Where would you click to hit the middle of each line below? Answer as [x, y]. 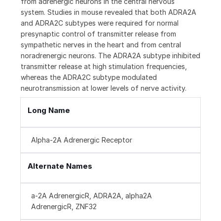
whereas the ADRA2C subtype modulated [89, 77]
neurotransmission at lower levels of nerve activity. [104, 88]
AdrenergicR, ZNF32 [64, 207]
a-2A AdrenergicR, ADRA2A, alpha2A [92, 196]
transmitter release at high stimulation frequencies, [104, 67]
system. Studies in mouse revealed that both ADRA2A [109, 12]
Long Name [49, 110]
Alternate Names [60, 166]
